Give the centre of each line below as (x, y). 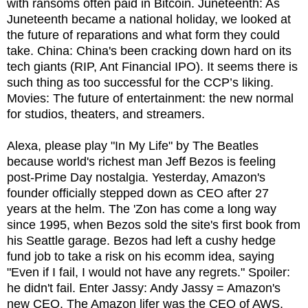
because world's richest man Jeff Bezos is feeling (141, 161)
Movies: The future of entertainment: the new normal (150, 98)
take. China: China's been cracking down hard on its (149, 51)
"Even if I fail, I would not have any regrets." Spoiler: (148, 272)
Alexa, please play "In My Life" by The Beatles (133, 145)
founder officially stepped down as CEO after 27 (138, 193)
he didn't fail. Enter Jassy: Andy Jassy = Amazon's (144, 288)
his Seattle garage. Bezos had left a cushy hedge (141, 240)
